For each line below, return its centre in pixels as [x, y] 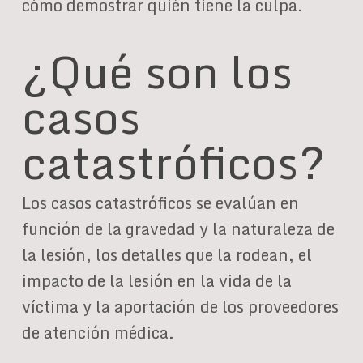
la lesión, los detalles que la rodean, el [167, 255]
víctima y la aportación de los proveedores [180, 307]
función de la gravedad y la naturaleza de [178, 229]
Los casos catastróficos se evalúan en [160, 203]
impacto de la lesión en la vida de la [156, 281]
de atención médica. [98, 333]
